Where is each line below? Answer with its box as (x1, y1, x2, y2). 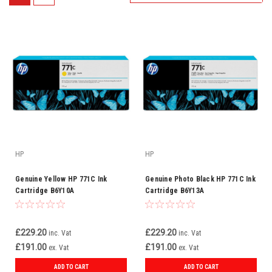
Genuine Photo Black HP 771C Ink (145, 175, 256, 183)
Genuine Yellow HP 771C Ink (15, 175, 107, 183)
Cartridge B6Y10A (15, 186, 74, 195)
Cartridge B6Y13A (145, 186, 204, 195)
